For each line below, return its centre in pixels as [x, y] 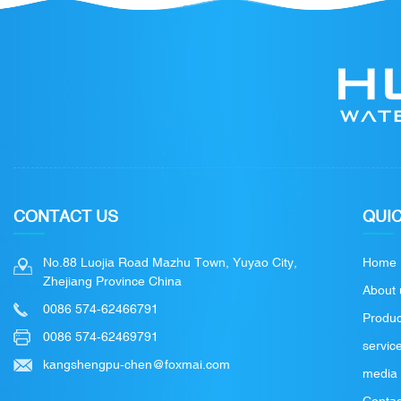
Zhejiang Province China [112, 282]
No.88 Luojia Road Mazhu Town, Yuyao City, [170, 263]
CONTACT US [66, 217]
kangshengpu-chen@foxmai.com [137, 365]
